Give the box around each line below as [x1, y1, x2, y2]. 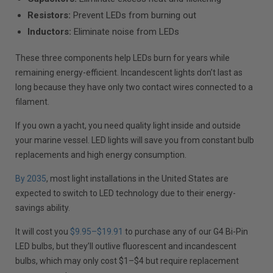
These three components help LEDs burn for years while [15, 52, 230, 63]
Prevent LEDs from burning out [71, 9, 197, 21]
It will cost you [15, 226, 71, 236]
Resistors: [27, 9, 71, 21]
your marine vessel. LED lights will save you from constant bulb [15, 135, 255, 145]
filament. [15, 96, 50, 107]
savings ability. [15, 202, 71, 213]
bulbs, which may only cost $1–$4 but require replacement [15, 255, 239, 266]
